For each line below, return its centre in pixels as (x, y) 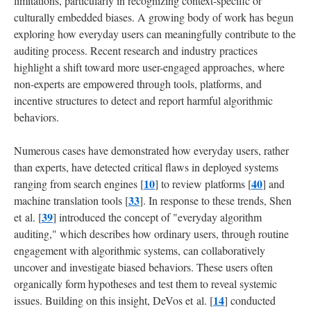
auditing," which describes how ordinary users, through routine (151, 233)
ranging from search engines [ (79, 183)
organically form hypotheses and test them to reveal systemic (145, 283)
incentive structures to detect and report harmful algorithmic (143, 100)
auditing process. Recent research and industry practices (136, 50)
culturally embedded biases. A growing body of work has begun (154, 17)
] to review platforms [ (203, 183)
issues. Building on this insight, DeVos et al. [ (114, 300)
